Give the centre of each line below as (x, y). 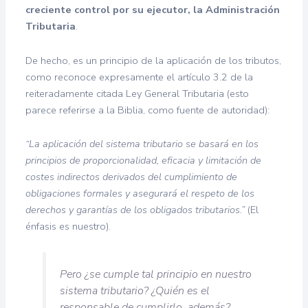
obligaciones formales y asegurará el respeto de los (140, 194)
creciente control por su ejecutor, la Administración (153, 10)
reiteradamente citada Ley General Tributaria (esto (137, 93)
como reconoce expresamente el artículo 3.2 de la (140, 77)
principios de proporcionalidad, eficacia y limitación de (144, 161)
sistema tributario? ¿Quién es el (134, 290)
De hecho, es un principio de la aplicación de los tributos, (154, 60)
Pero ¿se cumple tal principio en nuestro (155, 274)
